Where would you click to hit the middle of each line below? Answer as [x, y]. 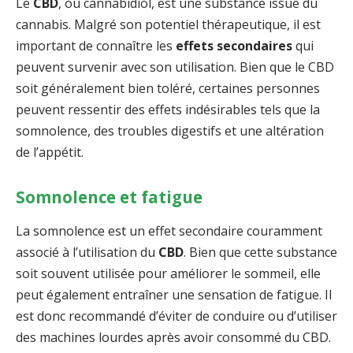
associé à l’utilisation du [87, 253]
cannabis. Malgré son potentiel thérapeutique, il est [168, 24]
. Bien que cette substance [260, 253]
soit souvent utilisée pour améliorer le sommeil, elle [168, 274]
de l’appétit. [50, 152]
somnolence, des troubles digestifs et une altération [170, 130]
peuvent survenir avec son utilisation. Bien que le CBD [175, 67]
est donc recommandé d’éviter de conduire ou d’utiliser [176, 316]
